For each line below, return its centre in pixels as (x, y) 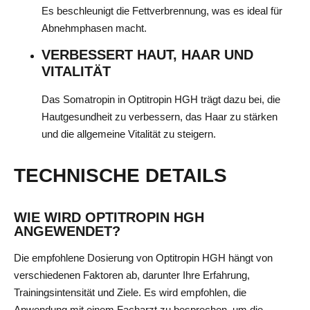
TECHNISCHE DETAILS (120, 176)
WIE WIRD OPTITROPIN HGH (109, 218)
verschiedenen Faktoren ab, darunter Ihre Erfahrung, (132, 275)
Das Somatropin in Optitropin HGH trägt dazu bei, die (161, 99)
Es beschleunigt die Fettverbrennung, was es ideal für (162, 10)
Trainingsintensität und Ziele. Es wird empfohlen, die (130, 293)
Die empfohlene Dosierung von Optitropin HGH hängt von (143, 258)
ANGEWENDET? (67, 231)
